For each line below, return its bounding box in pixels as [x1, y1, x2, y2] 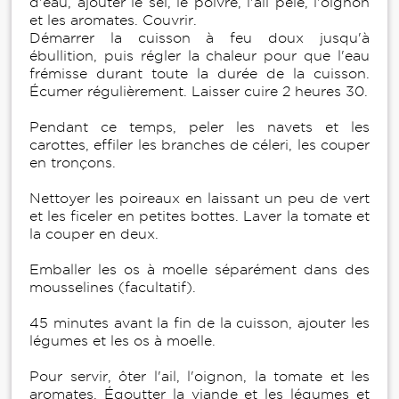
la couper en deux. [29, 226, 159, 242]
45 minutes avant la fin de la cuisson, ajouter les [29, 315, 370, 331]
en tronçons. [29, 155, 116, 171]
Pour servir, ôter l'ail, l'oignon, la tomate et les [29, 369, 370, 385]
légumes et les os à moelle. [29, 333, 216, 349]
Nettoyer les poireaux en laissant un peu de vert [29, 191, 370, 207]
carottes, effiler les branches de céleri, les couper [29, 137, 370, 153]
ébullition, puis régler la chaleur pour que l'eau [29, 48, 370, 64]
